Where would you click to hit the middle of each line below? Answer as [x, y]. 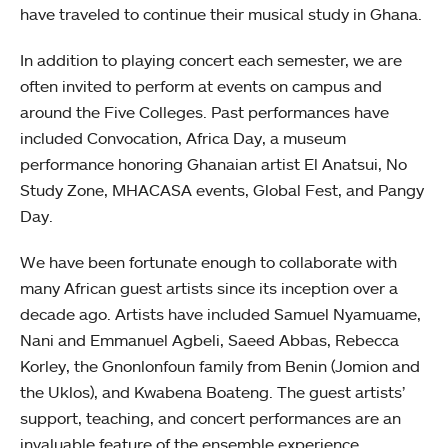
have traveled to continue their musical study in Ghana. [221, 14]
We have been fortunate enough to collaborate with [208, 262]
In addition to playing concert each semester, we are [211, 60]
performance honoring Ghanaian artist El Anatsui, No [213, 164]
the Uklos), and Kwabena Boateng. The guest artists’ [212, 392]
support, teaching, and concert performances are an [210, 418]
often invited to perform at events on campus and [201, 86]
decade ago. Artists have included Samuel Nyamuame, [220, 314]
